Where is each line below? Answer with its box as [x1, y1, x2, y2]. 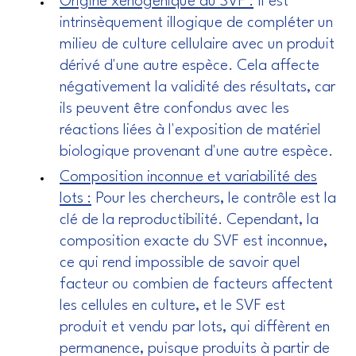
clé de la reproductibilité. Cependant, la [60, 212, 319, 229]
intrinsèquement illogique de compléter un [60, 15, 333, 32]
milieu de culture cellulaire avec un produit [60, 37, 335, 53]
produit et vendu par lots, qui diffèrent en [60, 319, 330, 336]
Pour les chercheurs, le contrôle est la [91, 191, 336, 207]
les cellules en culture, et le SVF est [60, 298, 285, 315]
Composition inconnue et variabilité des [60, 169, 317, 186]
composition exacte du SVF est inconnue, [60, 234, 327, 250]
